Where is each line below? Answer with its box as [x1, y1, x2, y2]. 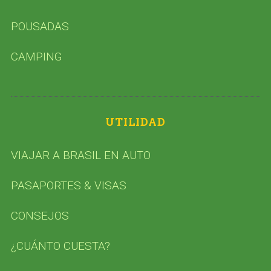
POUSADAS [10, 19, 69, 33]
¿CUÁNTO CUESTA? [10, 238, 110, 253]
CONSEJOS [10, 208, 69, 223]
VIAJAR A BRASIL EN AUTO [10, 148, 151, 162]
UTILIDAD [105, 114, 166, 129]
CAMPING [10, 49, 62, 64]
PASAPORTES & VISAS [10, 178, 126, 192]
